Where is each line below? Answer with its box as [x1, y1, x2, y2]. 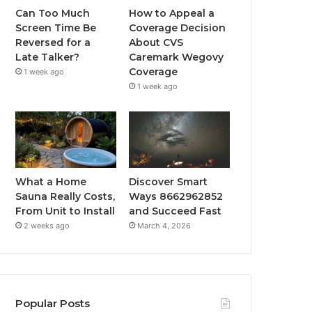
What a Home [15, 175, 87, 189]
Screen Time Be [15, 21, 97, 34]
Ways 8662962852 [129, 190, 224, 203]
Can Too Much [15, 6, 91, 19]
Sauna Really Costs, [15, 190, 116, 203]
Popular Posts [15, 297, 91, 311]
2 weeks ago [24, 221, 70, 231]
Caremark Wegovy [129, 50, 224, 63]
